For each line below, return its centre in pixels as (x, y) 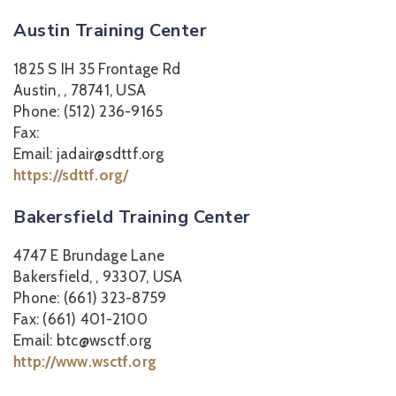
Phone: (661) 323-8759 (90, 298)
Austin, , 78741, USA (80, 90)
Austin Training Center (110, 30)
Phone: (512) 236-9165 (88, 111)
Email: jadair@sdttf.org (88, 154)
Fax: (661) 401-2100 (80, 319)
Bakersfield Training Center (132, 217)
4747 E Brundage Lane (89, 255)
